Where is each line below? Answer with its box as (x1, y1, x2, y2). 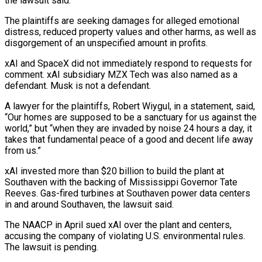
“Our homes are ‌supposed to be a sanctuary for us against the (5, 111, 257, 123)
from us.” (5, 144, 41, 156)
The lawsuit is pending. (5, 241, 98, 253)
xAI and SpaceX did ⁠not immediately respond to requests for (5, 57, 252, 69)
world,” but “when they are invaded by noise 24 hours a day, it (5, 122, 252, 134)
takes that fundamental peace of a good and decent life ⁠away (5, 133, 253, 145)
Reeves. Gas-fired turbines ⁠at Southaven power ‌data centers (5, 187, 250, 199)
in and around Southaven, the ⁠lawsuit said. (5, 198, 174, 210)
